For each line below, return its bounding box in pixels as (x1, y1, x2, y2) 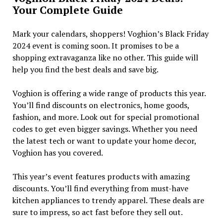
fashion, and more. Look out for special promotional (12, 111, 199, 122)
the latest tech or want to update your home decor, (12, 135, 196, 146)
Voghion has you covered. (12, 147, 103, 158)
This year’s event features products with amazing (12, 170, 190, 182)
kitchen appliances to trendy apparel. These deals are (12, 194, 204, 206)
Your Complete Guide (12, 2, 123, 17)
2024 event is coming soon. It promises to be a (12, 40, 179, 51)
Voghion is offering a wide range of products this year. (12, 87, 206, 99)
